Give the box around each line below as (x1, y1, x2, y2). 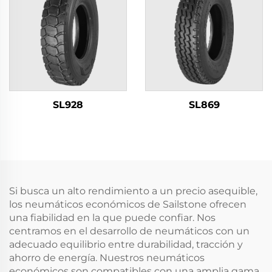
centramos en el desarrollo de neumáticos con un (9, 225, 250, 237)
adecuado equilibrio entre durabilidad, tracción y (9, 239, 243, 250)
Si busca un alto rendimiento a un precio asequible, (9, 185, 257, 197)
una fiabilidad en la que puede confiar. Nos (9, 212, 216, 223)
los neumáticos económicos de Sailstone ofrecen (9, 199, 246, 210)
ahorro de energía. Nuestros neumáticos (9, 252, 205, 263)
